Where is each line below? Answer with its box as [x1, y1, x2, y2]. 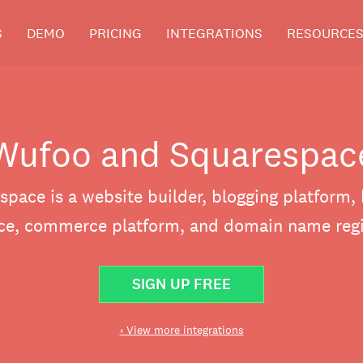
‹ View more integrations [119, 322, 244, 337]
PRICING [89, 24, 142, 42]
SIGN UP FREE [132, 274, 231, 294]
